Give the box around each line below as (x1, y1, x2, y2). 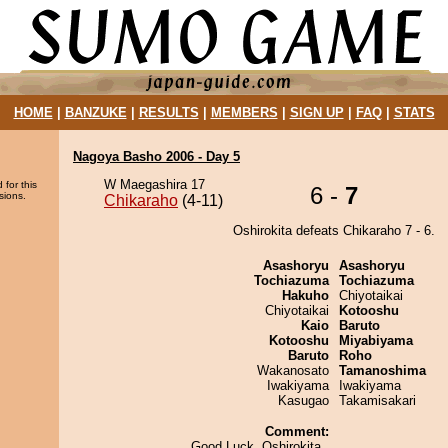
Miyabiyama (339, 333, 413, 348)
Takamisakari (339, 393, 416, 408)
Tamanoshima (339, 363, 426, 378)
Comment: (265, 424, 329, 439)
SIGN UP (289, 105, 344, 120)
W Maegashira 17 (104, 177, 205, 192)
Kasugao (278, 393, 329, 408)
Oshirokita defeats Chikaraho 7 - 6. (233, 223, 435, 238)
